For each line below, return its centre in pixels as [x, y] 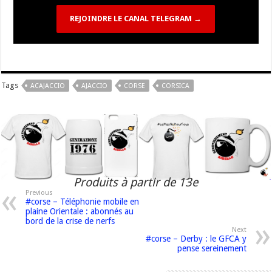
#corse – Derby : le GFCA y [196, 238]
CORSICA [176, 86]
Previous [39, 192]
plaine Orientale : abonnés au [80, 211]
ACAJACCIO [48, 86]
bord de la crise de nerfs [70, 221]
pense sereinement [212, 248]
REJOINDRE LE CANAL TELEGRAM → [136, 19]
